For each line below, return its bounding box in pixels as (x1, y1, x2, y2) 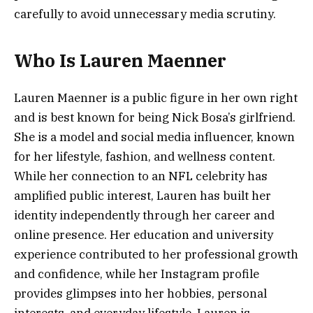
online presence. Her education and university (14, 226, 273, 242)
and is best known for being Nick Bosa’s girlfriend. (14, 109, 296, 125)
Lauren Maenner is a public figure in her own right (14, 89, 298, 105)
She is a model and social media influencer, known (14, 129, 295, 145)
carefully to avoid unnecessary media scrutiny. (14, 6, 276, 22)
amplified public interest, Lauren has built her (14, 187, 271, 203)
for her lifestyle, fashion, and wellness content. (14, 148, 275, 164)
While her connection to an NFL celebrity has (14, 168, 268, 184)
